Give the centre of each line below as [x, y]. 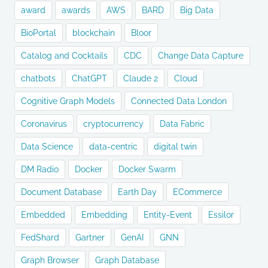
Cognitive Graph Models [68, 101]
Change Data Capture [201, 56]
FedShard [40, 238]
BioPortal [39, 33]
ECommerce [197, 192]
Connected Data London [179, 101]
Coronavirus [44, 124]
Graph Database [127, 261]
